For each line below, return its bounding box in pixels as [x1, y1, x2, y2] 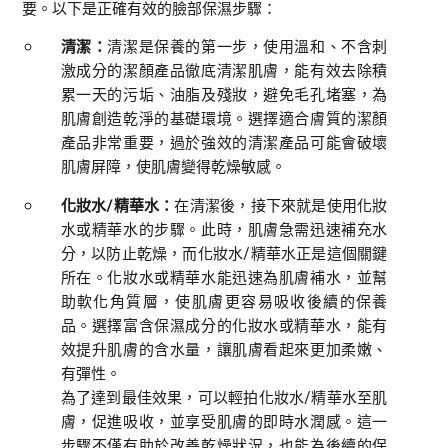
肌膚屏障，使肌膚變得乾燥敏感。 [60, 154, 286, 177]
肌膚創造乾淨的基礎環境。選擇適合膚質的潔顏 [60, 106, 388, 129]
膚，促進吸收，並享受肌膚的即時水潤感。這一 [60, 409, 388, 432]
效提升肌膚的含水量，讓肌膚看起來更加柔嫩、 [60, 337, 388, 360]
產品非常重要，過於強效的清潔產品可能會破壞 [60, 130, 388, 153]
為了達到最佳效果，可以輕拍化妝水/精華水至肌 [60, 385, 388, 408]
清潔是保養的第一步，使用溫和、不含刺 [107, 34, 388, 57]
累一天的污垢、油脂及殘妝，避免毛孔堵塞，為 [60, 82, 388, 105]
